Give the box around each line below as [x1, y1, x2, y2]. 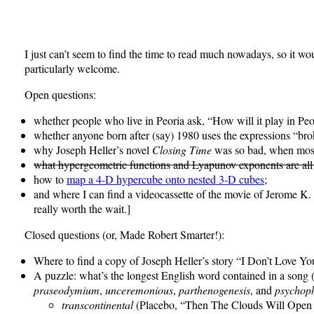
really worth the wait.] [34, 201, 130, 217]
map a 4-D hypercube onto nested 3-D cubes [67, 172, 264, 187]
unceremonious [105, 282, 173, 298]
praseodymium [34, 282, 100, 298]
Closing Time [152, 142, 212, 158]
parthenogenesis [179, 282, 250, 298]
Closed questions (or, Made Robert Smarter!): [24, 227, 224, 243]
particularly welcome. [24, 61, 120, 76]
